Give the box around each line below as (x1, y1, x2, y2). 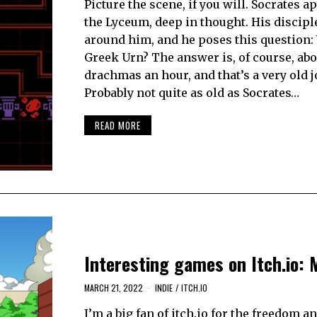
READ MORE (94, 118, 141, 133)
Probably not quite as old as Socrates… (83, 85, 299, 100)
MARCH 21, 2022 (83, 281, 143, 294)
